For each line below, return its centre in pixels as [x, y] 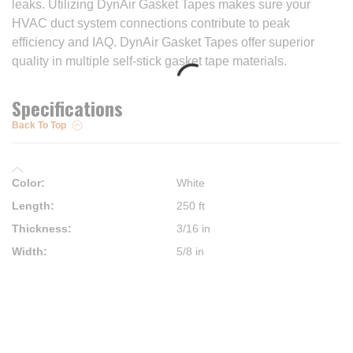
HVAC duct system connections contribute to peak [151, 23]
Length [31, 206]
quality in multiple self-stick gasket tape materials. [149, 61]
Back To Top [39, 125]
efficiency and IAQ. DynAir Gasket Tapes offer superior [163, 42]
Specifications [67, 108]
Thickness [40, 229]
